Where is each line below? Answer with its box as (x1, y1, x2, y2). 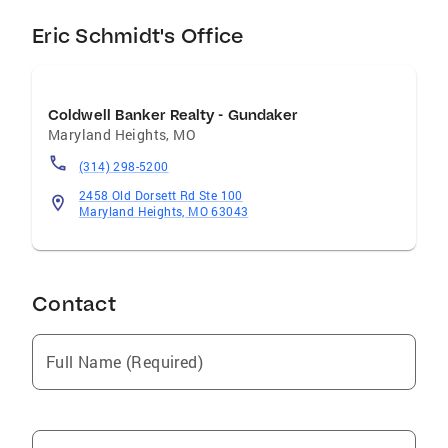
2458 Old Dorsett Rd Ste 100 (79, 187, 243, 203)
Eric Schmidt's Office (32, 23, 244, 48)
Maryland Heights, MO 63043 (79, 203, 249, 219)
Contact (32, 291, 116, 316)
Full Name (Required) (46, 351, 203, 372)
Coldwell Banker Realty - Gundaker (48, 106, 298, 124)
